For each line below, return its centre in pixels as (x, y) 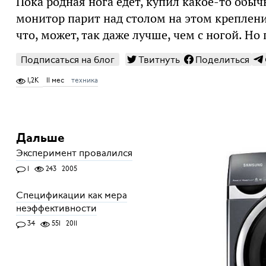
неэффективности (56, 209)
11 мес (55, 80)
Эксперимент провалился (74, 153)
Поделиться (222, 60)
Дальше (40, 138)
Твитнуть (159, 60)
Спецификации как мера (71, 196)
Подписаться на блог (67, 60)
